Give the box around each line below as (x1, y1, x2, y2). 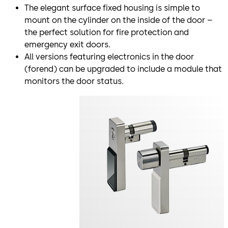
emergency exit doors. (24, 39, 110, 49)
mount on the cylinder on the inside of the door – (24, 15, 213, 25)
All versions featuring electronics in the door (24, 51, 194, 62)
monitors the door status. (24, 76, 124, 86)
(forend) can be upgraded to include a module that (24, 64, 222, 74)
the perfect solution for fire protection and (24, 27, 189, 37)
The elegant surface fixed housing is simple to (24, 3, 200, 13)
